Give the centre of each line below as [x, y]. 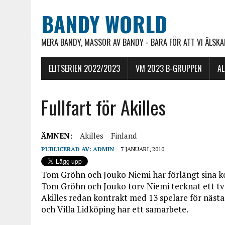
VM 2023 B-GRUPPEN [169, 68]
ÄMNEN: [57, 136]
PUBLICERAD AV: [67, 149]
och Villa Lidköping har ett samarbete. [115, 209]
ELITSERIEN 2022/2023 [84, 68]
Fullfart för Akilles [103, 107]
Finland [124, 136]
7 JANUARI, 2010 [142, 149]
